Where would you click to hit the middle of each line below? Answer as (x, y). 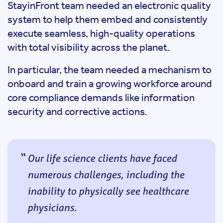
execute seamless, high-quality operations (101, 33)
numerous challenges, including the (106, 174)
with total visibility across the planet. (89, 47)
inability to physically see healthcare (108, 191)
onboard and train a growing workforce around (110, 84)
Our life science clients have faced (102, 158)
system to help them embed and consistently (108, 19)
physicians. (52, 207)
